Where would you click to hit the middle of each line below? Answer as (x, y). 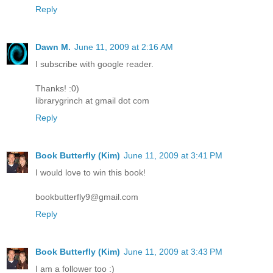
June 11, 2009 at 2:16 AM (124, 47)
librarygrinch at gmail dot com (92, 100)
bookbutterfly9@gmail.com (87, 197)
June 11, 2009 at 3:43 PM (173, 251)
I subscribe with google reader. (94, 64)
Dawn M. (53, 47)
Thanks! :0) (57, 88)
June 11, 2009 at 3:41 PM (173, 155)
